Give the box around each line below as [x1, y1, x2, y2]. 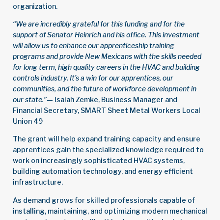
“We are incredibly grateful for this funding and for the [13, 19, 185, 28]
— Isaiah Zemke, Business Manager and [47, 95, 177, 104]
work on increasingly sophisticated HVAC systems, [13, 156, 185, 165]
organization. [13, 1, 59, 10]
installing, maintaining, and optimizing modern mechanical [13, 206, 207, 215]
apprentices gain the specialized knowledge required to [13, 145, 204, 154]
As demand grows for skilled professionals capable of [13, 195, 195, 204]
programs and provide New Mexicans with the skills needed [13, 52, 201, 60]
